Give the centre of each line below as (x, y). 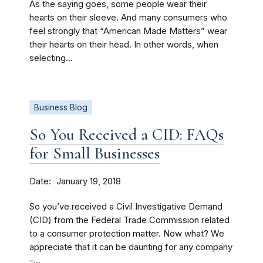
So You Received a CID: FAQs (127, 134)
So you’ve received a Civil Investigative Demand (126, 207)
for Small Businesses (95, 153)
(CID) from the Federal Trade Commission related (129, 220)
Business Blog (61, 107)
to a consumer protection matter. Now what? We (127, 234)
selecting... (51, 58)
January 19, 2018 (89, 181)
